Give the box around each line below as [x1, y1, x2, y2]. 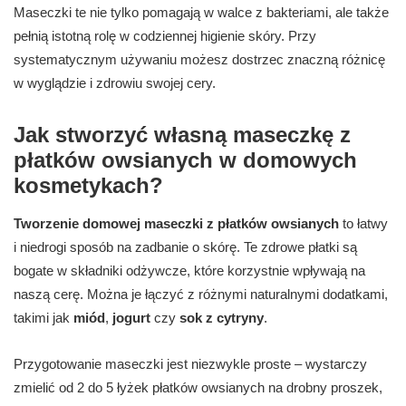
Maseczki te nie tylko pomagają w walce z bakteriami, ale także [14, 5, 389, 21]
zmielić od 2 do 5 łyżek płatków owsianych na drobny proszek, [14, 380, 382, 396]
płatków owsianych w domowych [14, 148, 357, 173]
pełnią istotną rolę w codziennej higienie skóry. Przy [14, 28, 316, 44]
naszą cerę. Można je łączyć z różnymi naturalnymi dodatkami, [14, 286, 388, 303]
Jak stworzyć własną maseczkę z [14, 122, 351, 148]
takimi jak [14, 310, 73, 326]
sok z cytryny [179, 310, 264, 326]
